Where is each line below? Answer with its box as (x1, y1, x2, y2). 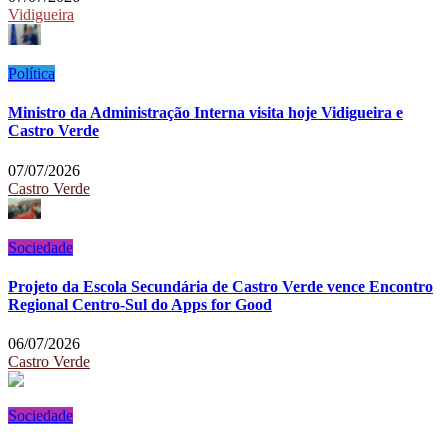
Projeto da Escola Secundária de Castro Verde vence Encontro (8, 277, 433, 295)
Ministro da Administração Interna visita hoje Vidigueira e (8, 104, 403, 122)
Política (8, 65, 55, 83)
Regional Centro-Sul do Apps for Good (8, 295, 272, 313)
